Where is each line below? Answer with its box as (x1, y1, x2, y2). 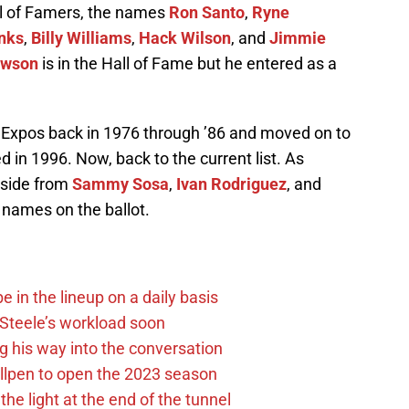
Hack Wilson (139, 28, 231, 48)
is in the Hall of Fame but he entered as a (38, 54, 337, 74)
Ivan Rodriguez (176, 174, 287, 194)
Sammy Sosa (72, 174, 169, 194)
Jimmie (269, 28, 326, 48)
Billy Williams (31, 28, 131, 48)
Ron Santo (169, 3, 245, 23)
